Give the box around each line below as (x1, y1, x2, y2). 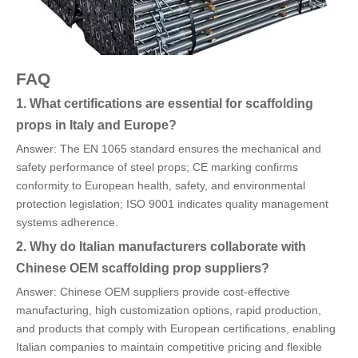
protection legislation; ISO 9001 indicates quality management (16, 197, 328, 210)
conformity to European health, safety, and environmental (16, 179, 305, 192)
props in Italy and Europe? (16, 117, 177, 132)
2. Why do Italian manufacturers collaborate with (16, 239, 306, 253)
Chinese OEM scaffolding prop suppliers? (16, 261, 269, 275)
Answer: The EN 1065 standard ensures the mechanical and (16, 142, 321, 155)
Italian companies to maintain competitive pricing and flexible (16, 340, 322, 353)
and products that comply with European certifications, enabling (16, 322, 336, 335)
